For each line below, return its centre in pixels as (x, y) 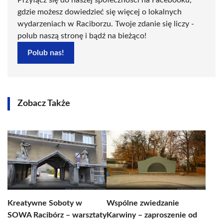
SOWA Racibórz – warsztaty (57, 215)
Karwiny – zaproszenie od (152, 215)
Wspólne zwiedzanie (143, 203)
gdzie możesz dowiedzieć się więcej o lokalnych (100, 12)
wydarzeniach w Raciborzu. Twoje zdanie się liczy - (106, 24)
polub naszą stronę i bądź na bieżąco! (82, 36)
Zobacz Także (44, 104)
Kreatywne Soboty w (45, 203)
